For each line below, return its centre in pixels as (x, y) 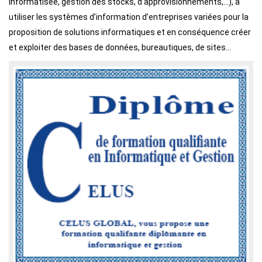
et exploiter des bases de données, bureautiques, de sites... (120, 47)
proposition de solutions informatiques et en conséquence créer (130, 32)
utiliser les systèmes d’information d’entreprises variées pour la (129, 17)
